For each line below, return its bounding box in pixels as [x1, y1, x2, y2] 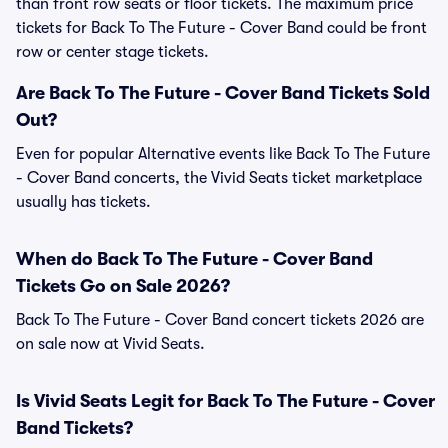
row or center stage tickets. [16, 43, 209, 61]
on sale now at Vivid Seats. [16, 335, 205, 353]
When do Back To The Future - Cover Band [16, 249, 373, 269]
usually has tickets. [16, 193, 151, 211]
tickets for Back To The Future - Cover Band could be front [16, 19, 427, 37]
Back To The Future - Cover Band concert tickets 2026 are [16, 311, 424, 329]
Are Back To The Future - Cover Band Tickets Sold [16, 83, 430, 103]
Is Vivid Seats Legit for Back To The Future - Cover [16, 391, 435, 411]
